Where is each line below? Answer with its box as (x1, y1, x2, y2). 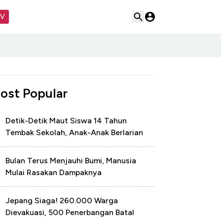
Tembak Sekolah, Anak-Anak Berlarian (5, 128, 143, 137)
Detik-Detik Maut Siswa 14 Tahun (5, 116, 127, 125)
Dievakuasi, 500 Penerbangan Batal (5, 208, 134, 217)
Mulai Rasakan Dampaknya (5, 168, 102, 177)
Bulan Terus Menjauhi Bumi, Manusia (5, 156, 136, 165)
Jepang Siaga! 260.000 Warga (5, 196, 118, 205)
